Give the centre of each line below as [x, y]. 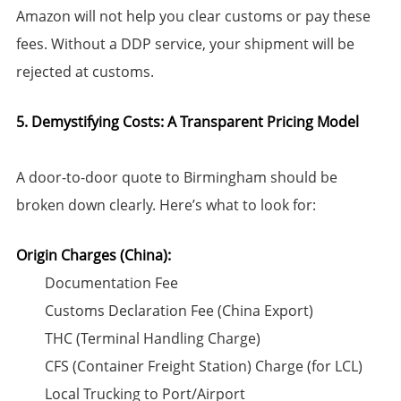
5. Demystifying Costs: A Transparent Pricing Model [187, 122]
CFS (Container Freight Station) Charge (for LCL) [203, 367]
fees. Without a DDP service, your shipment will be [185, 44]
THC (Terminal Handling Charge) [152, 339]
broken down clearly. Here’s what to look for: [166, 205]
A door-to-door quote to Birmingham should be [176, 178]
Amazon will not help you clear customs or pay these [193, 17]
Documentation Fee [111, 283]
